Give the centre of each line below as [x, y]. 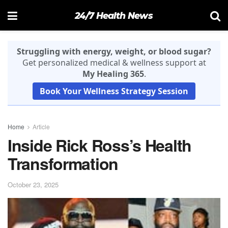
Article [41, 126]
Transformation [63, 163]
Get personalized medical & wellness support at [114, 63]
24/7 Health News [114, 15]
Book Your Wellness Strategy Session [114, 91]
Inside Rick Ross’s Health [99, 145]
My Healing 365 [113, 74]
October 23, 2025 [33, 184]
